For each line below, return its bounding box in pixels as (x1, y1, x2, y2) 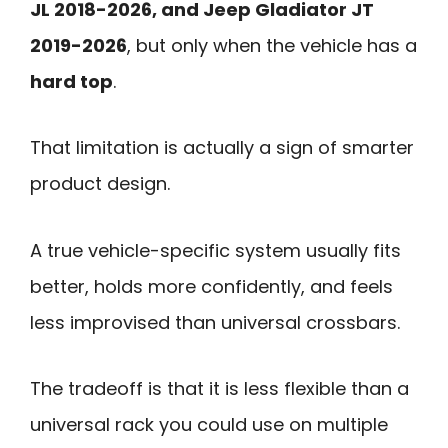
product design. (30, 171, 170, 197)
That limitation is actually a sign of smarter (30, 135, 414, 161)
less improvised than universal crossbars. (30, 309, 400, 335)
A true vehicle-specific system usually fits (30, 237, 401, 263)
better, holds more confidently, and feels (30, 273, 393, 299)
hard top (30, 68, 113, 94)
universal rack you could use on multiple (30, 412, 388, 438)
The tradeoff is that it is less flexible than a (30, 376, 409, 402)
